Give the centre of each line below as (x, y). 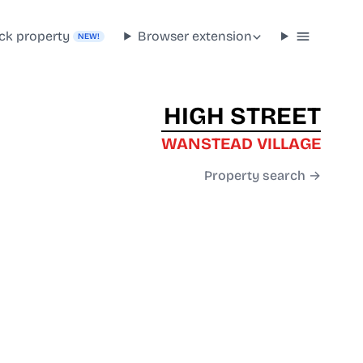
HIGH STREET (242, 116)
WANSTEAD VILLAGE (241, 144)
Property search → (263, 176)
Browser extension (195, 36)
